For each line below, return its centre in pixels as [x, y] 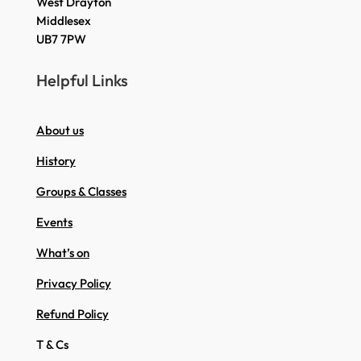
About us [60, 131]
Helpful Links [82, 81]
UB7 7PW [61, 39]
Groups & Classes [81, 192]
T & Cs [52, 345]
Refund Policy [72, 314]
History [56, 161]
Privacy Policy [73, 284]
